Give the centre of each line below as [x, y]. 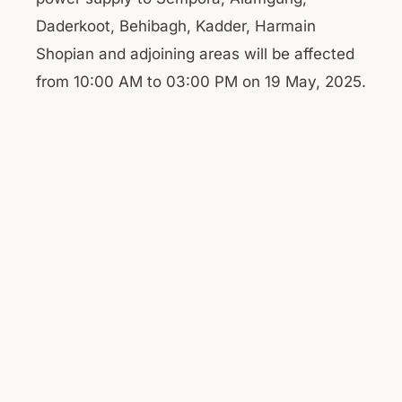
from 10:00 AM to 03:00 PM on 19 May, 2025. [201, 82]
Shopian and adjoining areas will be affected [195, 54]
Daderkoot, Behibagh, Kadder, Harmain [176, 26]
